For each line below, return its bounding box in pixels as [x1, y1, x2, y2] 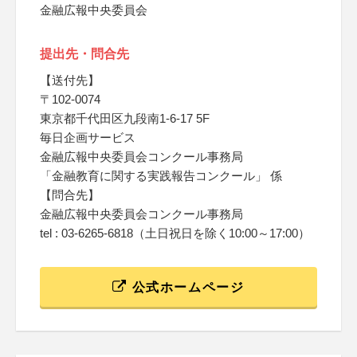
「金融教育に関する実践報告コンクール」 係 [40, 169, 282, 182]
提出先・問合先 [40, 47, 129, 61]
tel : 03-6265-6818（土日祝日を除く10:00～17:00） [40, 226, 310, 240]
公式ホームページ [127, 280, 245, 294]
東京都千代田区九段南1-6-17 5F [40, 112, 210, 125]
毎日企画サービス [40, 131, 135, 144]
